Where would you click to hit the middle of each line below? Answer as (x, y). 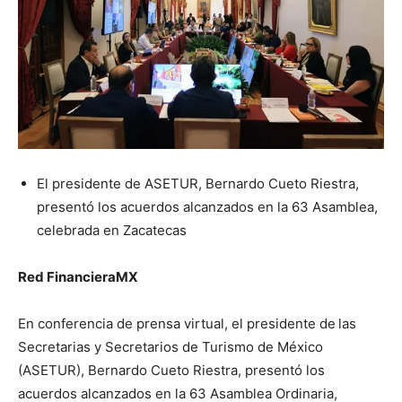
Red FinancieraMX (78, 276)
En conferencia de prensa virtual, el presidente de (177, 323)
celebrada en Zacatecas (112, 230)
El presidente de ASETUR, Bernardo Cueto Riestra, (198, 183)
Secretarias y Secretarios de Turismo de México (170, 346)
